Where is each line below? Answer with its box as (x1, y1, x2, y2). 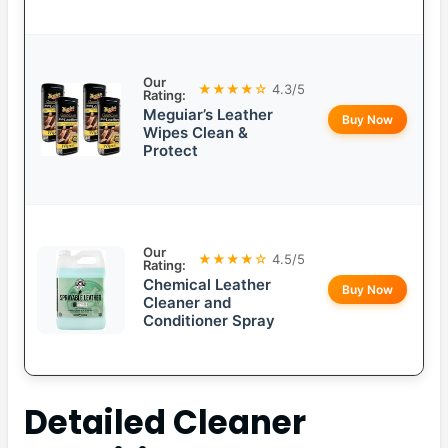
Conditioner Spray (143, 311, 275, 331)
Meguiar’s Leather (143, 105, 273, 125)
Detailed (24, 400, 173, 446)
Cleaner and (143, 293, 231, 313)
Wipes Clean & (143, 123, 248, 143)
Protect (143, 141, 198, 161)
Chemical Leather (143, 275, 271, 295)
